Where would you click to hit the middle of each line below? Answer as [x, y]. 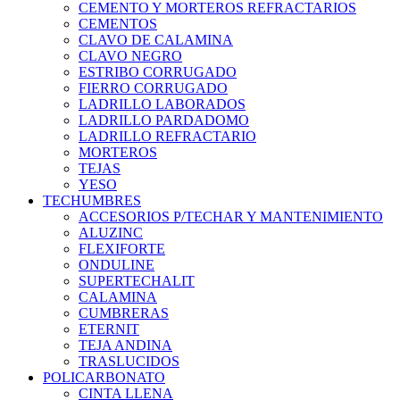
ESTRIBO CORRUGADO [158, 71]
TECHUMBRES [92, 200]
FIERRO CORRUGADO [153, 87]
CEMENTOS [118, 23]
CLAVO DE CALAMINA [156, 39]
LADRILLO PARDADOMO [164, 120]
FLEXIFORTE [122, 248]
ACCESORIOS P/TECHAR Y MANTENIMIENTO [231, 216]
